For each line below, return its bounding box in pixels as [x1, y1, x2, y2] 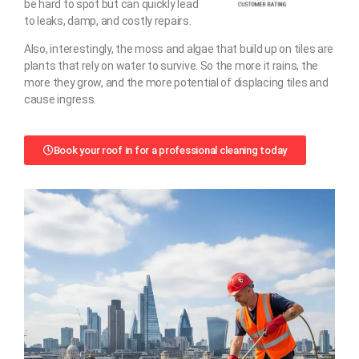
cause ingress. [24, 92, 97, 106]
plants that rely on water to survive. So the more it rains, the [24, 58, 318, 72]
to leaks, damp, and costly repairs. [24, 14, 192, 27]
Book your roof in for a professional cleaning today [53, 143, 287, 156]
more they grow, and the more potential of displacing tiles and [24, 75, 329, 89]
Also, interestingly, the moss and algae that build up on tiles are [24, 42, 334, 55]
